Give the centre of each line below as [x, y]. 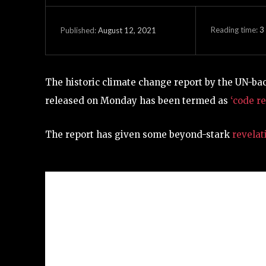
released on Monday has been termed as [138, 100]
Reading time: [235, 30]
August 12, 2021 [127, 31]
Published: [78, 31]
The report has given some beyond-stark [139, 134]
